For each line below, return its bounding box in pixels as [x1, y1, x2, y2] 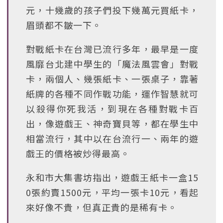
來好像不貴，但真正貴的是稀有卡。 [26, 201, 177, 214]
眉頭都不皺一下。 [26, 18, 102, 31]
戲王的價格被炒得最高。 [26, 147, 130, 160]
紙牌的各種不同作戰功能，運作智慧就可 [26, 87, 199, 100]
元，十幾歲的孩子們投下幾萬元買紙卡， [26, 3, 199, 16]
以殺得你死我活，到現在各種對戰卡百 [26, 102, 199, 115]
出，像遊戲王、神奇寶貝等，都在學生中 [26, 117, 199, 130]
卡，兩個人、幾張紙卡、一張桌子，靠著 [26, 72, 199, 85]
